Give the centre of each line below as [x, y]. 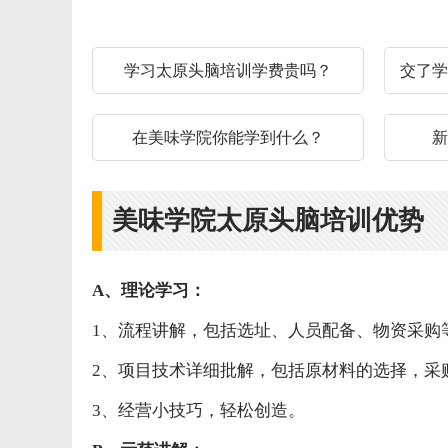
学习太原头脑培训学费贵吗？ [227, 70]
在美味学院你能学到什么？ [227, 137]
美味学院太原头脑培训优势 [268, 220]
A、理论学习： [149, 290]
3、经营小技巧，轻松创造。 [198, 410]
